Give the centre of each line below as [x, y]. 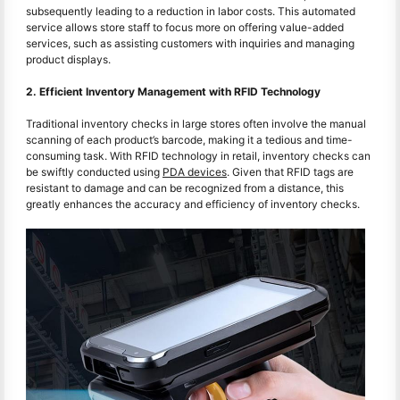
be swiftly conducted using [94, 171]
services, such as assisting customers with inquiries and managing [190, 43]
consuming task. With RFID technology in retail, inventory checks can [198, 155]
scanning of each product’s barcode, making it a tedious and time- [189, 139]
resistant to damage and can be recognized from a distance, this [185, 187]
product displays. [68, 59]
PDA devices [195, 171]
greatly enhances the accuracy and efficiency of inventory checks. [193, 204]
